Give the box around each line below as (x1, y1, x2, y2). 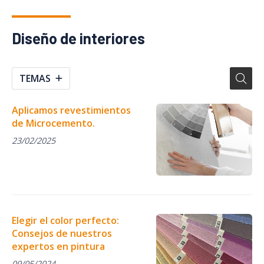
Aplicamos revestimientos (12, 103, 131, 117)
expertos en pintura (12, 239, 105, 253)
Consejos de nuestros (12, 226, 112, 240)
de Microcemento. (12, 116, 95, 130)
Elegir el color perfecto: (12, 213, 119, 227)
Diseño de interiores (12, 28, 145, 47)
